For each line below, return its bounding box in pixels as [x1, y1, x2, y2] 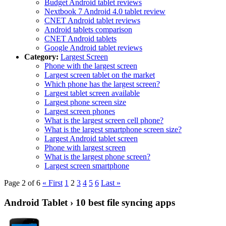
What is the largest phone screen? [44, 152, 150, 161]
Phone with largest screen [44, 143, 126, 152]
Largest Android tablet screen [44, 134, 138, 143]
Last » [101, 178, 121, 187]
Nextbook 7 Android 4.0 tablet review [44, 7, 165, 16]
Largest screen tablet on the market [44, 70, 155, 79]
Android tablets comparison [44, 25, 132, 34]
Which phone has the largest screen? [44, 79, 160, 88]
